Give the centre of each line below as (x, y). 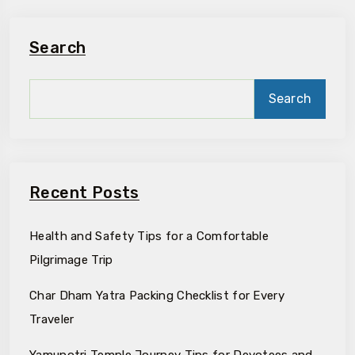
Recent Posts (84, 192)
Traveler (52, 319)
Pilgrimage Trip (71, 260)
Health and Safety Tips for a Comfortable (149, 236)
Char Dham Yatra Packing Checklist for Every (157, 295)
